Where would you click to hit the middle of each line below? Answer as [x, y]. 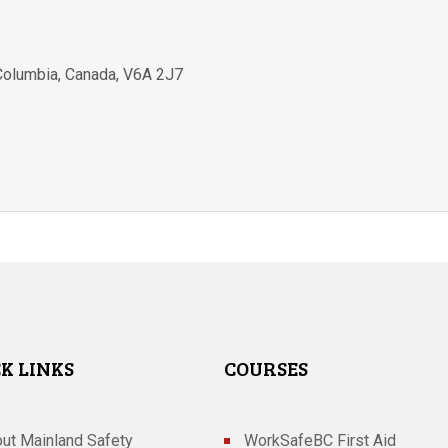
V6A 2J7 [153, 75]
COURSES [266, 367]
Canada [91, 75]
